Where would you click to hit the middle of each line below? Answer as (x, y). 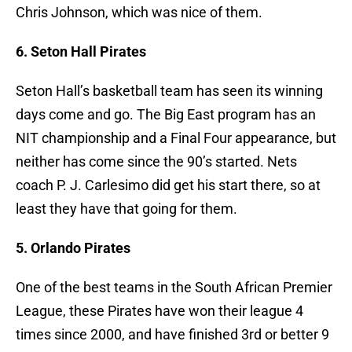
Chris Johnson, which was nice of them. (139, 13)
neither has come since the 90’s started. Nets (156, 162)
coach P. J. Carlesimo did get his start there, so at (168, 185)
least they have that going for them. (126, 209)
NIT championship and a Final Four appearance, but (176, 138)
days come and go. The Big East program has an (166, 115)
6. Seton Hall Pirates (81, 52)
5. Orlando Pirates (73, 248)
